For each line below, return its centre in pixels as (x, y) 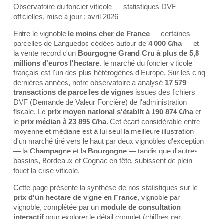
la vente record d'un (45, 53)
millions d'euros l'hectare (56, 63)
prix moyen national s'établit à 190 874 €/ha (120, 112)
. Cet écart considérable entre (153, 121)
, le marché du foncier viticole (146, 63)
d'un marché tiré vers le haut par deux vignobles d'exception (109, 141)
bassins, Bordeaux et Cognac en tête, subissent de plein (103, 161)
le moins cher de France (109, 33)
